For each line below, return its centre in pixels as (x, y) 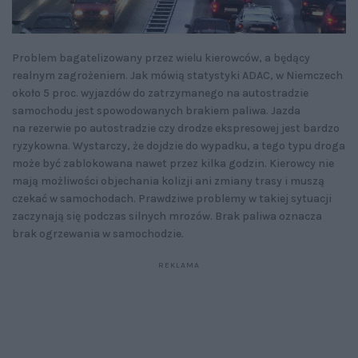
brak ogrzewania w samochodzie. (98, 234)
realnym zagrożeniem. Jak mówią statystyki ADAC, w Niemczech (177, 76)
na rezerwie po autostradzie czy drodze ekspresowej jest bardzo (176, 129)
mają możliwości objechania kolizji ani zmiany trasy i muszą (168, 181)
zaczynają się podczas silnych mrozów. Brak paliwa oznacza (167, 217)
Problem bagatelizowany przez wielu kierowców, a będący (161, 58)
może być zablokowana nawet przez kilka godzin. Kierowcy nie (173, 164)
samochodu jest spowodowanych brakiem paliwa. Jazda (156, 111)
